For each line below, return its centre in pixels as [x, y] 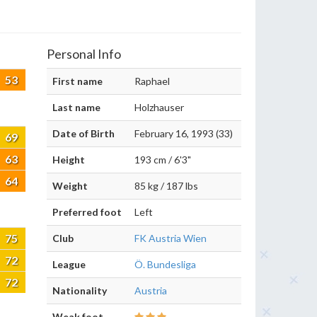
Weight [70, 186]
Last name [76, 107]
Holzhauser [159, 107]
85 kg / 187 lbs [166, 186]
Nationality [80, 290]
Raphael [152, 81]
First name [77, 81]
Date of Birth [83, 133]
